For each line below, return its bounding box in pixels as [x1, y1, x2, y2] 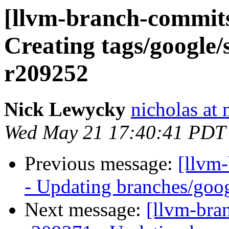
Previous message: [25, 152, 178, 175]
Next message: [25, 198, 146, 221]
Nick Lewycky [4, 98, 126, 121]
